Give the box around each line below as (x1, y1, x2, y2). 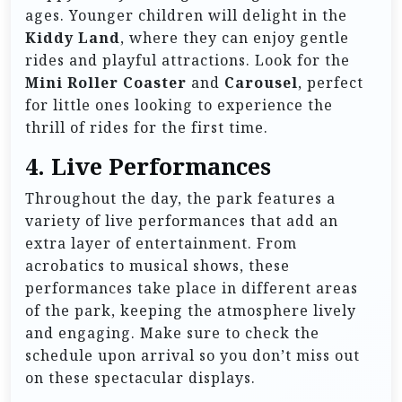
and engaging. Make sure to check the (25, 323, 319, 344)
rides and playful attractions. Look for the (25, 50, 350, 71)
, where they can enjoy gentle (120, 28, 349, 48)
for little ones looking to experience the (25, 95, 333, 116)
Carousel (224, 73, 298, 93)
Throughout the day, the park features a (25, 188, 336, 209)
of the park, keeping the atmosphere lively (25, 301, 356, 321)
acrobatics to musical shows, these (25, 256, 290, 276)
